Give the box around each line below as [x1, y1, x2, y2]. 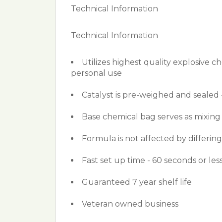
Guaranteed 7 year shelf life [82, 177, 192, 187]
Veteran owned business [82, 199, 178, 209]
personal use [71, 68, 122, 78]
